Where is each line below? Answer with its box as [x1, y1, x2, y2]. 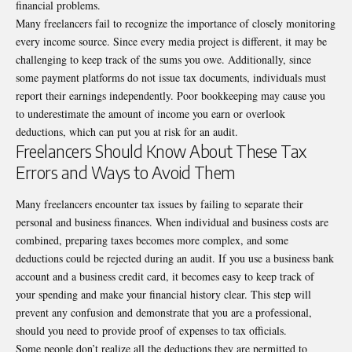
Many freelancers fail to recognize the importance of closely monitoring [16, 16, 335, 31]
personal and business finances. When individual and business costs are [16, 214, 328, 229]
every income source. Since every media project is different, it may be [16, 34, 327, 49]
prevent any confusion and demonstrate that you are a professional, [16, 304, 312, 320]
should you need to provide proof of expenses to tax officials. [16, 322, 287, 338]
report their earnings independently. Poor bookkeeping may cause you [16, 88, 325, 104]
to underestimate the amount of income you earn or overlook [16, 106, 285, 122]
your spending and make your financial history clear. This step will [16, 286, 311, 302]
